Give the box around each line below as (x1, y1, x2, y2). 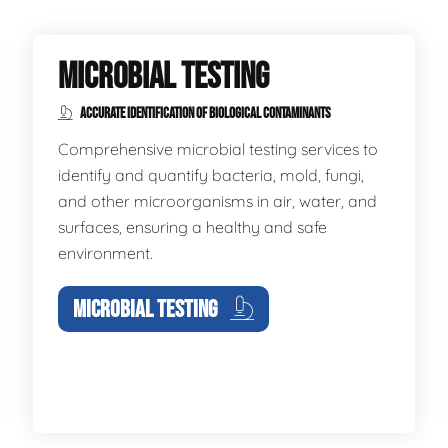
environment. (58, 243, 154, 263)
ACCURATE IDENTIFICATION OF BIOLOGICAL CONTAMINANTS (78, 105, 332, 122)
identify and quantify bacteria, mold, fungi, (58, 165, 365, 185)
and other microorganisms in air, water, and (58, 191, 378, 211)
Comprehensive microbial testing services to (58, 139, 379, 159)
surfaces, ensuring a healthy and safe (58, 217, 328, 237)
